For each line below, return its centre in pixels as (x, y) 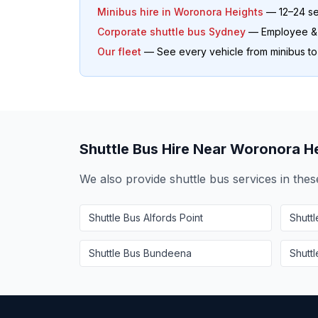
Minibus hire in (136, 12)
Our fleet (119, 51)
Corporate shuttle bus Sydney (171, 32)
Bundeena (168, 253)
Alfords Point (173, 218)
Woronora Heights (219, 12)
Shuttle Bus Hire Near (155, 149)
